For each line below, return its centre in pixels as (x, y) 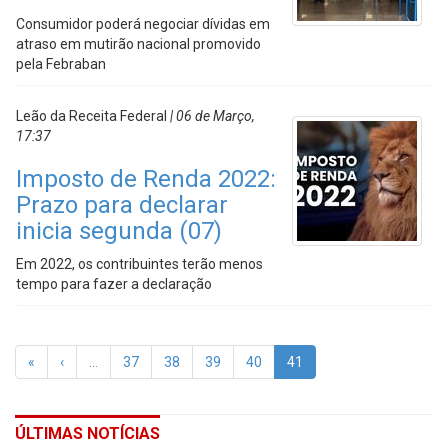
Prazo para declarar (122, 205)
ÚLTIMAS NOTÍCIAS (87, 433)
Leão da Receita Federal (91, 116)
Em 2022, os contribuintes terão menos (139, 264)
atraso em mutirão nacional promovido (138, 44)
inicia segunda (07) (119, 231)
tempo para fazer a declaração (114, 284)
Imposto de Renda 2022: (146, 179)
